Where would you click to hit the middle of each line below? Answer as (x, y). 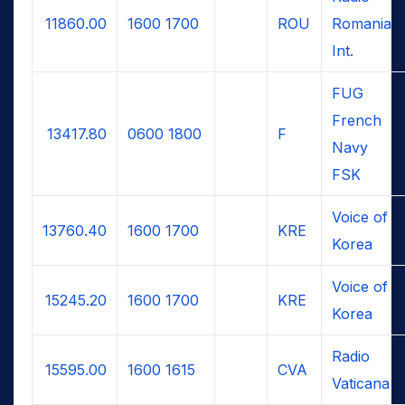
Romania (362, 23)
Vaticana (361, 383)
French (357, 120)
